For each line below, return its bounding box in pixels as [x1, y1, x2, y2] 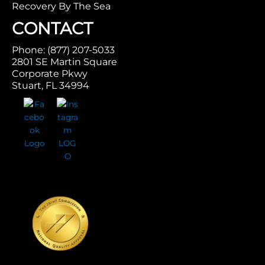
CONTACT [12, 18, 93, 39]
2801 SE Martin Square [12, 56, 117, 68]
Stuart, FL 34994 [12, 80, 89, 92]
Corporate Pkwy [12, 68, 88, 80]
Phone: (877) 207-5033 [12, 44, 115, 56]
